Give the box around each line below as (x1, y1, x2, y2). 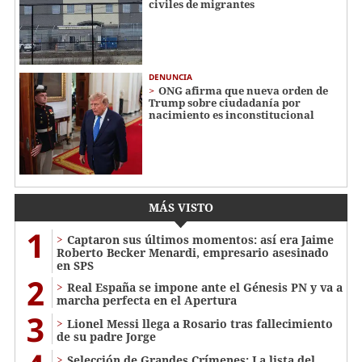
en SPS (57, 258, 94, 274)
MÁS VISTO (149, 200, 213, 216)
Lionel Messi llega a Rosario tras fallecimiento (67, 316, 333, 332)
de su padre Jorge (57, 329, 156, 345)
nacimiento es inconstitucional (149, 107, 314, 122)
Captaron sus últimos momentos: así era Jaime (67, 232, 334, 248)
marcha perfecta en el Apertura (57, 293, 237, 309)
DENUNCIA (149, 70, 192, 82)
